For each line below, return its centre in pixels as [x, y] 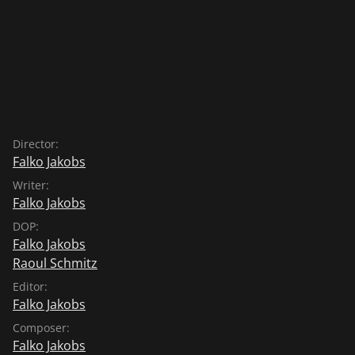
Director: [36, 143]
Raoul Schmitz [55, 263]
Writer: [31, 185]
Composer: [41, 327]
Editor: [30, 286]
